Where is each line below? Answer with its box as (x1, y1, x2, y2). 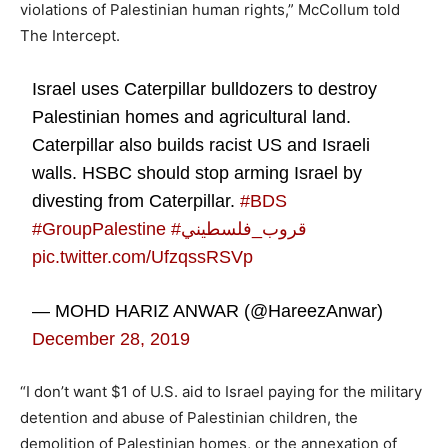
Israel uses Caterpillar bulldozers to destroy (32, 78, 378, 99)
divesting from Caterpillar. (32, 190, 241, 211)
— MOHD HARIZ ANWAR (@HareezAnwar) (32, 300, 384, 321)
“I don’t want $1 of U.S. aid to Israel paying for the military (20, 381, 422, 401)
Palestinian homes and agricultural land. (32, 106, 352, 127)
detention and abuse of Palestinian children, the (20, 407, 358, 427)
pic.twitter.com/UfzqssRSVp (32, 246, 254, 267)
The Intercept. (20, 25, 120, 45)
